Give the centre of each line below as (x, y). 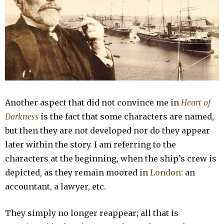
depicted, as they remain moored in (77, 172)
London (165, 172)
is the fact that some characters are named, (126, 116)
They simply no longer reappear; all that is (92, 213)
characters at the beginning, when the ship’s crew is (111, 158)
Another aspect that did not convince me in (93, 102)
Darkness (22, 116)
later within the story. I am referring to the (90, 144)
